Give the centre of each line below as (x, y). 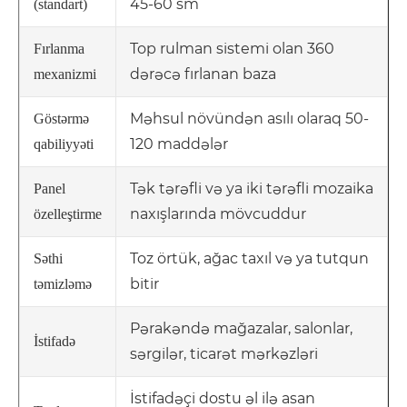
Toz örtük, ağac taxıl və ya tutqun (249, 259)
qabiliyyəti (64, 144)
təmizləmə (63, 284)
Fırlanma (59, 49)
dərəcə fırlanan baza (203, 74)
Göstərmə (61, 119)
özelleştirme (68, 214)
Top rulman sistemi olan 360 (232, 49)
